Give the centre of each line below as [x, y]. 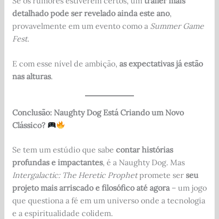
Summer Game [177, 26]
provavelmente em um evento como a [81, 26]
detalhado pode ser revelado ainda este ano [91, 13]
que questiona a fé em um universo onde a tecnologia [109, 200]
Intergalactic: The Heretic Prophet [75, 175]
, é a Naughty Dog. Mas [143, 162]
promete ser [161, 175]
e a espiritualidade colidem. [62, 213]
